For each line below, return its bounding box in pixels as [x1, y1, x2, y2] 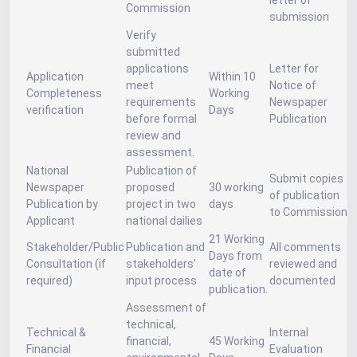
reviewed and [269, 257, 337, 270]
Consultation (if [26, 257, 106, 270]
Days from [209, 249, 262, 262]
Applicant [26, 214, 75, 227]
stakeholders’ [126, 257, 196, 270]
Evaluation [269, 343, 323, 355]
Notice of [269, 79, 316, 92]
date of [209, 266, 246, 279]
